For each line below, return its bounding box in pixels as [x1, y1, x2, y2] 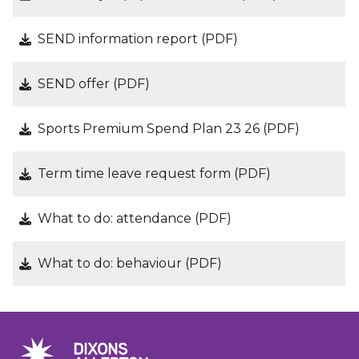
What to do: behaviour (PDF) [38, 256, 223, 271]
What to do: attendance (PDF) [38, 211, 232, 226]
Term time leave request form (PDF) [38, 166, 272, 181]
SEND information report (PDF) [38, 31, 239, 46]
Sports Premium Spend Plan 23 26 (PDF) [38, 121, 301, 136]
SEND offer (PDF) [38, 76, 151, 91]
